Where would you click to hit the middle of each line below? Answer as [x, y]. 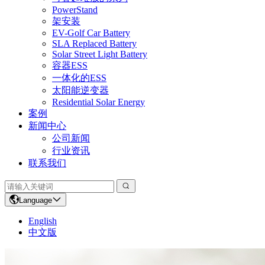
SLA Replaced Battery [94, 43]
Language [35, 200]
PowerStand [75, 10]
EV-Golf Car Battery [91, 33]
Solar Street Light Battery [100, 54]
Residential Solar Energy [98, 102]
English [43, 221]
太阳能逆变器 [80, 90]
